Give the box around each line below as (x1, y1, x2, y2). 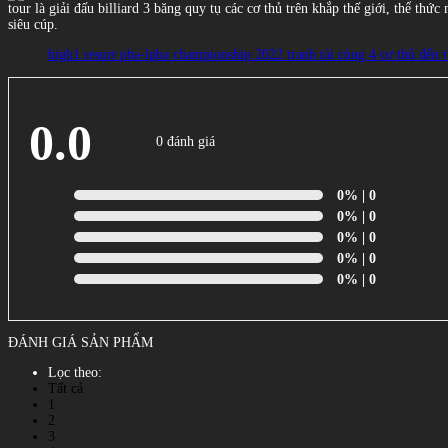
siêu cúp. (8, 16, 58, 32)
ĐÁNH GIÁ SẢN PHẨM (8, 334, 153, 350)
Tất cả (48, 380, 83, 396)
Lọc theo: (48, 364, 102, 380)
